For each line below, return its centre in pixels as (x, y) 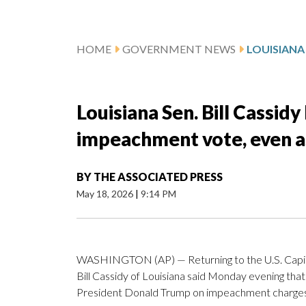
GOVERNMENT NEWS (179, 49)
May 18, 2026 (106, 194)
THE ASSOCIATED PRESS (158, 177)
